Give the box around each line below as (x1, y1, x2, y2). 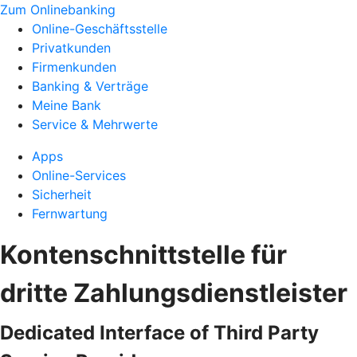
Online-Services (32, 167, 126, 183)
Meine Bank (32, 97, 101, 113)
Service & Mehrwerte (32, 116, 158, 132)
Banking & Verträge (32, 78, 148, 94)
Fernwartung (32, 206, 108, 222)
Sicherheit (32, 186, 92, 202)
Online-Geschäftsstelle (32, 21, 167, 37)
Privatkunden (32, 40, 111, 56)
